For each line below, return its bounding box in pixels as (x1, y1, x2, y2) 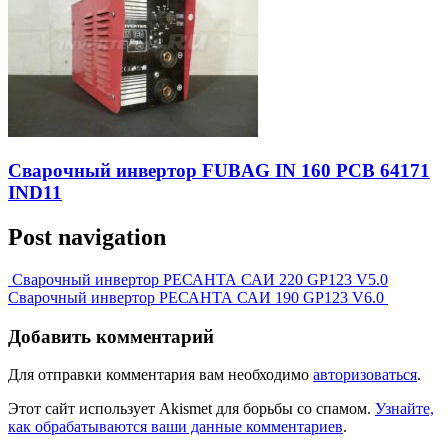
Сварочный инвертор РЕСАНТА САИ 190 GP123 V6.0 (8, 288, 388, 306)
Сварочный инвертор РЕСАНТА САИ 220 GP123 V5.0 (8, 270, 388, 288)
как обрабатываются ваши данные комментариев (8, 418, 343, 436)
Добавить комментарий (8, 325, 214, 347)
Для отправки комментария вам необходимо (8, 366, 313, 384)
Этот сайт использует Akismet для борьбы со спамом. (8, 400, 375, 418)
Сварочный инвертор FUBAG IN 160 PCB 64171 (8, 160, 430, 182)
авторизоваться (313, 366, 417, 384)
